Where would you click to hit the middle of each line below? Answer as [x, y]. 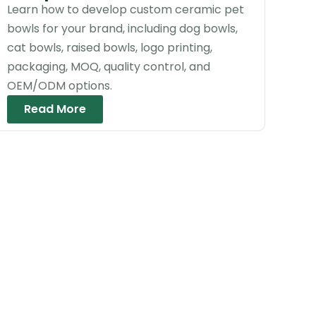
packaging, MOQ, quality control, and [109, 66]
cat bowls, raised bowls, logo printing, [110, 47]
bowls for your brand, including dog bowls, [123, 28]
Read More [55, 109]
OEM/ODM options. [60, 85]
